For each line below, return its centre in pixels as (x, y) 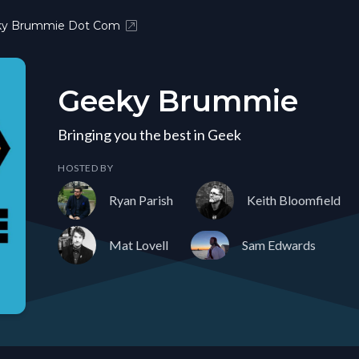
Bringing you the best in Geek (149, 135)
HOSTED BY (86, 168)
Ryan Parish (141, 200)
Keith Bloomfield (294, 200)
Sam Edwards (279, 245)
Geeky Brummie (178, 101)
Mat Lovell (139, 245)
